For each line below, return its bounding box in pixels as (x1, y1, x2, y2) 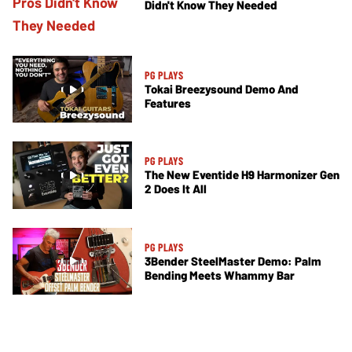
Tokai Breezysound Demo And (145, 82, 299, 97)
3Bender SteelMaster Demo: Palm (145, 253, 321, 268)
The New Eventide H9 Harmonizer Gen (145, 167, 339, 182)
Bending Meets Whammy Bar (145, 267, 295, 282)
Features (145, 96, 191, 111)
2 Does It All (145, 181, 207, 196)
